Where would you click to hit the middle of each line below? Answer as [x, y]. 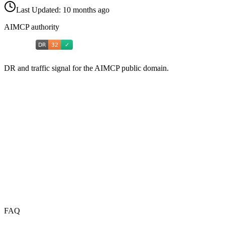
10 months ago [86, 10]
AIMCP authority [32, 27]
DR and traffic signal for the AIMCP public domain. [86, 68]
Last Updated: [39, 10]
